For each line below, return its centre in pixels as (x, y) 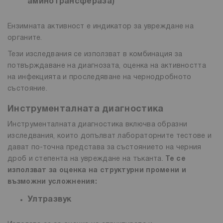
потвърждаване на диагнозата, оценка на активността (107, 66)
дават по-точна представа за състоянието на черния (105, 147)
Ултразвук (50, 199)
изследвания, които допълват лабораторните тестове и (110, 136)
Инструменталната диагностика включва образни (98, 124)
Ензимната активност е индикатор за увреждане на (101, 26)
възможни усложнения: (54, 182)
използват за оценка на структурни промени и (97, 170)
